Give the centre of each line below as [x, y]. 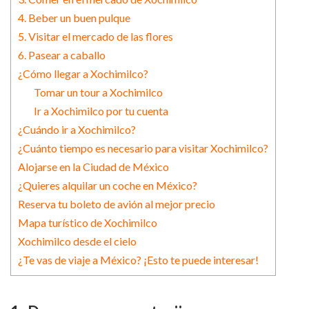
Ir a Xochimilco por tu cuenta [101, 110]
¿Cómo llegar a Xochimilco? [83, 73]
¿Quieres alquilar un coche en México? [108, 185]
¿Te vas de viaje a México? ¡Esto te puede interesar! [138, 259]
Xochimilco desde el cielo [77, 241]
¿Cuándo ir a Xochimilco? [77, 129]
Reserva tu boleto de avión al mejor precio [117, 203]
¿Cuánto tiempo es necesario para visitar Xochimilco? [143, 148]
